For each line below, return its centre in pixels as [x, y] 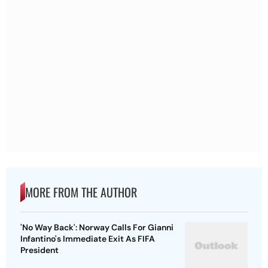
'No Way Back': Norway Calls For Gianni [97, 228]
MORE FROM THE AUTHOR [81, 192]
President [39, 250]
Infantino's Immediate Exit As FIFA [88, 239]
